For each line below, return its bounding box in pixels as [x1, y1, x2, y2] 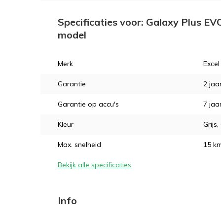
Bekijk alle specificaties [58, 160, 131, 169]
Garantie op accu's [58, 100, 119, 109]
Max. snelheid [58, 140, 101, 149]
